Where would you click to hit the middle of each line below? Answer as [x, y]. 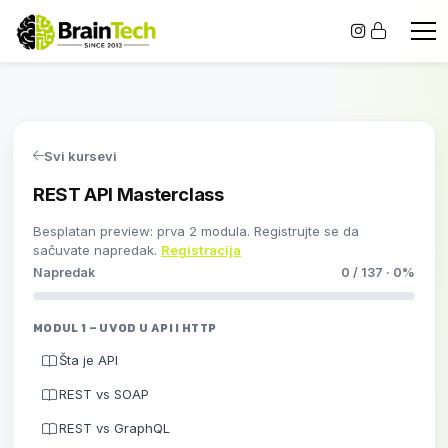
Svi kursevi [80, 155]
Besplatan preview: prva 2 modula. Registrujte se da [196, 231]
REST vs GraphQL [114, 427]
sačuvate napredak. [97, 250]
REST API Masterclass [128, 194]
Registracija [201, 250]
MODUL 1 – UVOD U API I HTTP [125, 327]
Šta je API [88, 359]
